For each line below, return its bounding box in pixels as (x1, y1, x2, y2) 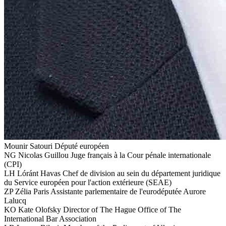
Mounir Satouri (4, 141, 52, 150)
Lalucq (4, 196, 26, 205)
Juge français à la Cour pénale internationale (71, 150, 211, 159)
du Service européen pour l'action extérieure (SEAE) (4, 178, 172, 187)
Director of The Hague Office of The (63, 205, 181, 214)
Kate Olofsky (18, 205, 61, 214)
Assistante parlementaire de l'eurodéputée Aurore (50, 187, 206, 196)
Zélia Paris (15, 187, 49, 196)
